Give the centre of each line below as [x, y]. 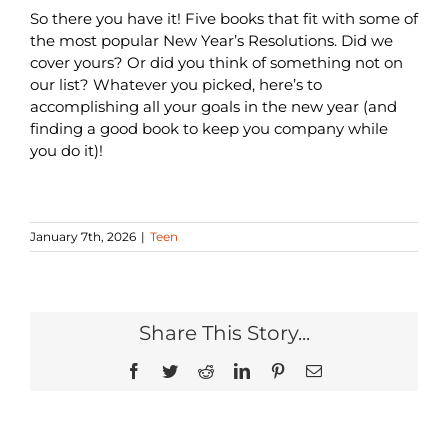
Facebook [172, 369]
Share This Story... [224, 332]
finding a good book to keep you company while [208, 128]
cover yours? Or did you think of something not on [216, 62]
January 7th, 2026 [83, 236]
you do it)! [66, 150]
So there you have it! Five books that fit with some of [223, 18]
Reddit [234, 369]
